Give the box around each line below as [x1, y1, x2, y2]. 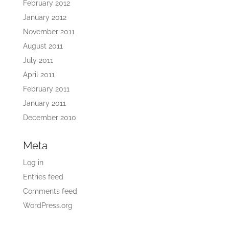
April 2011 [22, 71, 55, 79]
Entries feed [22, 173, 63, 181]
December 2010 [22, 113, 76, 122]
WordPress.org [22, 201, 73, 210]
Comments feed [22, 187, 77, 195]
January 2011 [22, 99, 66, 107]
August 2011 [22, 42, 63, 50]
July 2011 [22, 56, 53, 64]
